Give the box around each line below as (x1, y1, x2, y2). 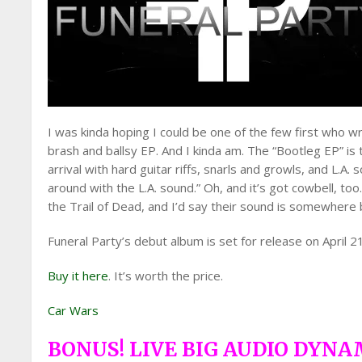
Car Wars (48, 302, 99, 318)
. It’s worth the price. (108, 267, 224, 284)
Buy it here (48, 267, 109, 284)
